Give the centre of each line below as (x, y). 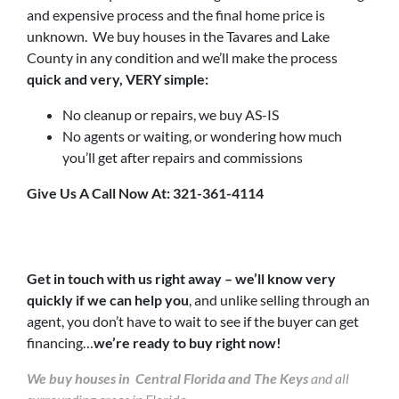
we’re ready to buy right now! (187, 342)
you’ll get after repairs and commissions (183, 157)
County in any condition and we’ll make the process (182, 57)
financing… (60, 342)
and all (330, 378)
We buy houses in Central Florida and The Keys (169, 378)
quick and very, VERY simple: (118, 78)
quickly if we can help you (108, 299)
